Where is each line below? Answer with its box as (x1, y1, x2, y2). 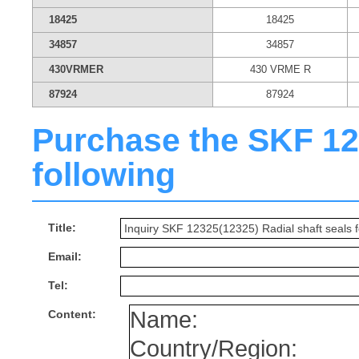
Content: (48, 308, 96, 321)
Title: (48, 221, 76, 234)
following (32, 156, 175, 193)
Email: (48, 250, 82, 263)
